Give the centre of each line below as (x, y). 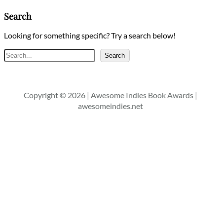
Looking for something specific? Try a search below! (90, 35)
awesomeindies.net (110, 106)
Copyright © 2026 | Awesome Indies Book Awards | (110, 95)
